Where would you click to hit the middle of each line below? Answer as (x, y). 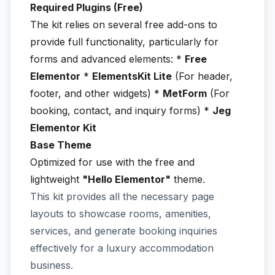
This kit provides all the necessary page (122, 196)
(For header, (202, 76)
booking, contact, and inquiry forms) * (121, 110)
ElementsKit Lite (132, 76)
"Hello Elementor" (126, 179)
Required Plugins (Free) (87, 7)
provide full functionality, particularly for (124, 42)
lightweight (56, 179)
